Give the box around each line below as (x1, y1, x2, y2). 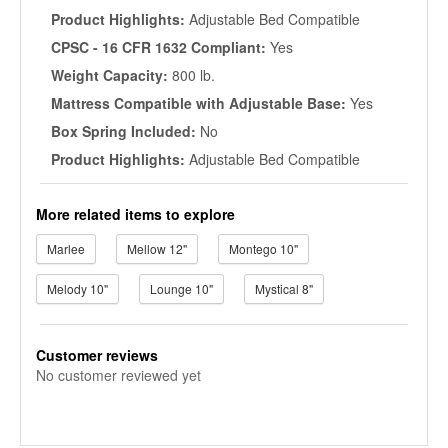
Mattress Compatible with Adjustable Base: (51, 93, 350, 113)
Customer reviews (36, 345, 158, 365)
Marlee (47, 240, 85, 257)
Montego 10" (229, 240, 298, 257)
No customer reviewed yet (36, 365, 201, 385)
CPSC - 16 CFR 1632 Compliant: (51, 37, 270, 57)
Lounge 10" (150, 280, 213, 297)
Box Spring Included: (51, 121, 200, 141)
